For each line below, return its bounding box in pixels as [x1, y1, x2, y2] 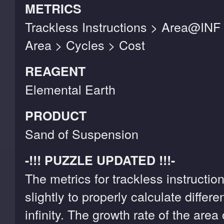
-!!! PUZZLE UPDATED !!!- [25, 151, 175, 169]
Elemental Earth [25, 80, 115, 98]
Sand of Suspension [25, 124, 138, 143]
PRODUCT [25, 106, 86, 125]
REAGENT [25, 62, 85, 80]
